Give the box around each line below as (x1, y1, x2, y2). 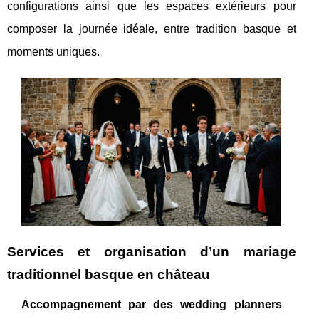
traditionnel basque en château (7, 266, 210, 282)
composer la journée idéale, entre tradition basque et (7, 23, 296, 36)
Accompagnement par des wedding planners (21, 298, 282, 310)
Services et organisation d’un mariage (7, 244, 296, 259)
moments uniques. (7, 46, 100, 58)
